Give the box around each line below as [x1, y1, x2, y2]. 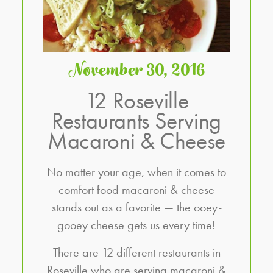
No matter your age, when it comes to [47, 164, 226, 180]
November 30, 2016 [68, 57, 205, 85]
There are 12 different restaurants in [52, 244, 221, 261]
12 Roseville [84, 86, 189, 116]
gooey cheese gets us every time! [57, 217, 216, 233]
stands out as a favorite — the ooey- [51, 199, 222, 216]
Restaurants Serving [52, 106, 221, 136]
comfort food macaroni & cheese [58, 182, 214, 198]
